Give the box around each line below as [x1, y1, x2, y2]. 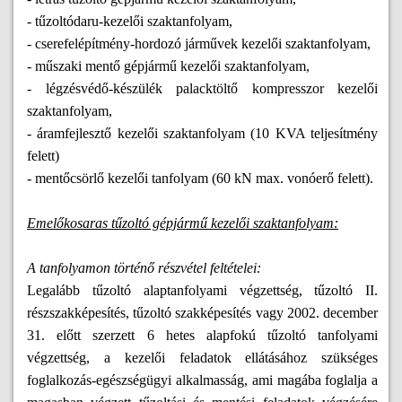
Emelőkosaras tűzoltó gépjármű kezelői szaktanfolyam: [27, 215, 338, 232]
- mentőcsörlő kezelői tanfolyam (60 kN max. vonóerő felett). [27, 170, 373, 187]
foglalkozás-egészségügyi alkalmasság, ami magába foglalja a [27, 372, 379, 389]
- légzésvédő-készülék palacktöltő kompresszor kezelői [27, 81, 379, 97]
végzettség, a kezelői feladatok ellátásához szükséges [27, 350, 379, 366]
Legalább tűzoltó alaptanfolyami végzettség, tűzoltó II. [27, 283, 379, 299]
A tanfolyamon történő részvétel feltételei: [27, 260, 261, 276]
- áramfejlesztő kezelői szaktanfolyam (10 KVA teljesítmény [27, 126, 379, 142]
